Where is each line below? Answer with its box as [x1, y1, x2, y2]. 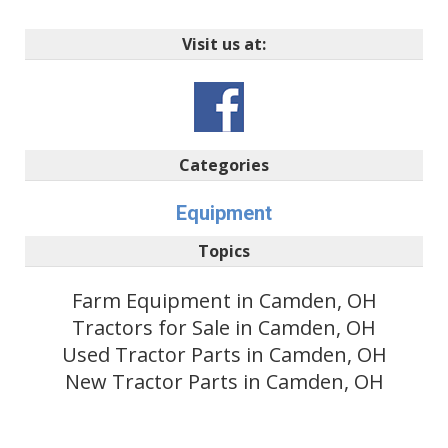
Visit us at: [182, 32, 266, 55]
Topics [198, 239, 250, 262]
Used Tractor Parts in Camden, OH [61, 340, 387, 368]
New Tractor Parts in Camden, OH [64, 367, 384, 395]
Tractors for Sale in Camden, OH [72, 313, 376, 341]
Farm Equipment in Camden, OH [71, 286, 377, 314]
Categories [179, 153, 269, 176]
